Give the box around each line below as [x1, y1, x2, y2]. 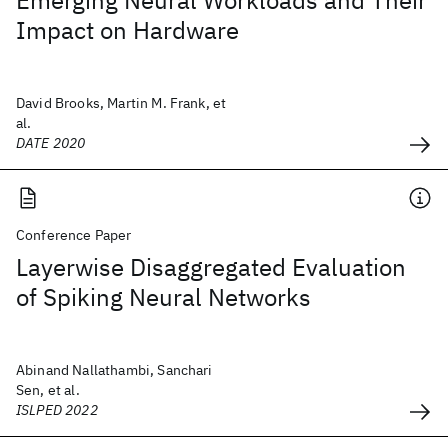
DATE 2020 [16, 134, 86, 152]
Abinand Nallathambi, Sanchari [16, 361, 213, 379]
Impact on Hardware [16, 14, 239, 46]
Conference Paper [16, 226, 132, 244]
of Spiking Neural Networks [16, 281, 311, 313]
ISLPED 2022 [16, 401, 98, 419]
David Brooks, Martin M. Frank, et [16, 94, 227, 112]
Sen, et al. [16, 381, 80, 399]
